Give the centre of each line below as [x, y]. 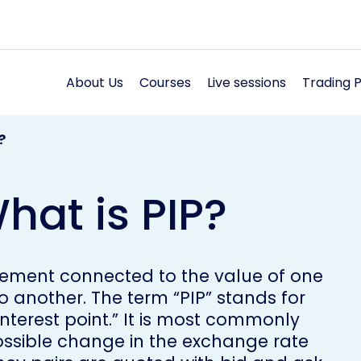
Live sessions [247, 82]
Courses [165, 82]
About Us [95, 82]
